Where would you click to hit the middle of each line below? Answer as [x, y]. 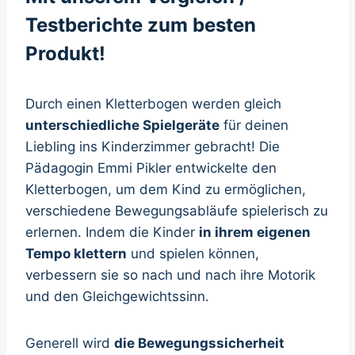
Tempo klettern [76, 253]
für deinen [254, 125]
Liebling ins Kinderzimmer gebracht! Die [153, 146]
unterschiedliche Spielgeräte [122, 125]
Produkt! [65, 53]
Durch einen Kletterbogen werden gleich [153, 103]
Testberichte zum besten [141, 25]
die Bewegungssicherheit [199, 343]
